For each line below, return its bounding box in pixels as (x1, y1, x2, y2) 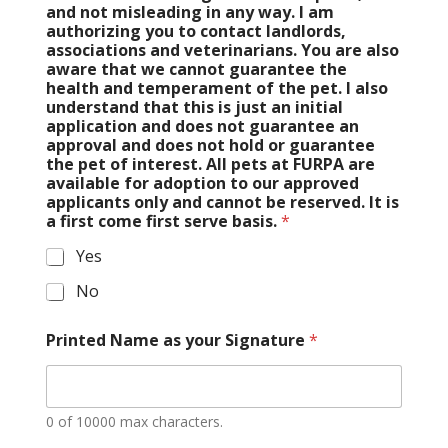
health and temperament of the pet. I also (45, 77, 388, 100)
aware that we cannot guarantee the (45, 58, 347, 81)
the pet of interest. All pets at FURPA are (45, 153, 375, 176)
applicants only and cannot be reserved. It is (45, 191, 399, 214)
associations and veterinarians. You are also (45, 39, 399, 62)
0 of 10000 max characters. (45, 412, 223, 432)
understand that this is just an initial (45, 96, 343, 119)
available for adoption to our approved (45, 172, 359, 195)
